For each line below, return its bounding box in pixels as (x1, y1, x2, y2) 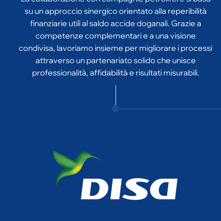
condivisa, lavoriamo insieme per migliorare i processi (19, 28, 212, 37)
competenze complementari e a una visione (35, 15, 196, 25)
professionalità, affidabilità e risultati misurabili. (32, 52, 199, 62)
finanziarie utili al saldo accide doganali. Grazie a (30, 3, 201, 13)
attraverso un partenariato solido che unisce (35, 40, 196, 50)
